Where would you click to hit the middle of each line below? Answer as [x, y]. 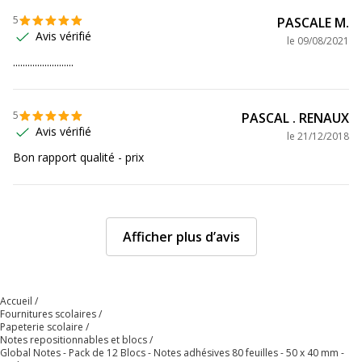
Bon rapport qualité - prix [78, 158]
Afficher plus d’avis [181, 237]
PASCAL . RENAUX [295, 118]
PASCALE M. [313, 23]
